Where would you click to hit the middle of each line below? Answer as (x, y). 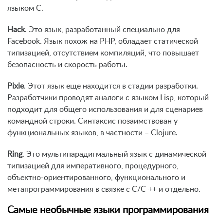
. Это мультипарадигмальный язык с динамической (114, 154)
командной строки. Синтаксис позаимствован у (92, 121)
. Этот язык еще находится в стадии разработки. (111, 86)
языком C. (25, 9)
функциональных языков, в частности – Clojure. (92, 133)
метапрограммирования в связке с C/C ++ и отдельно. (104, 190)
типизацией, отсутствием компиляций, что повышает (103, 53)
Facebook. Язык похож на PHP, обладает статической (103, 42)
